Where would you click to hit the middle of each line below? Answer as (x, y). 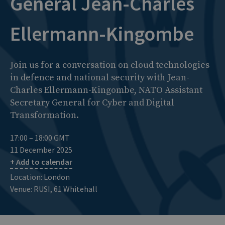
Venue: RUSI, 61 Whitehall (54, 189)
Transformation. (44, 116)
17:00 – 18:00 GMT (40, 138)
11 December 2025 (41, 150)
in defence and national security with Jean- (100, 78)
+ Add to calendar (41, 162)
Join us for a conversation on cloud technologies (110, 65)
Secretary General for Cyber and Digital (92, 103)
